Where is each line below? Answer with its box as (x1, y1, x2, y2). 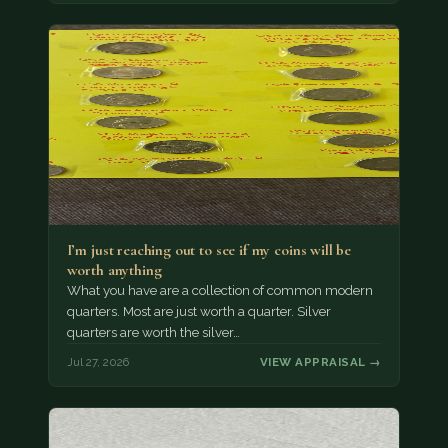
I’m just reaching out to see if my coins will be (66, 240, 352, 259)
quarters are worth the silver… (66, 324, 240, 340)
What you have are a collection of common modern (66, 282, 373, 298)
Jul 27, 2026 (66, 355, 129, 370)
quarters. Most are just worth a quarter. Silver (66, 303, 331, 319)
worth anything (66, 260, 162, 279)
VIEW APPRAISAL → (260, 355, 382, 370)
